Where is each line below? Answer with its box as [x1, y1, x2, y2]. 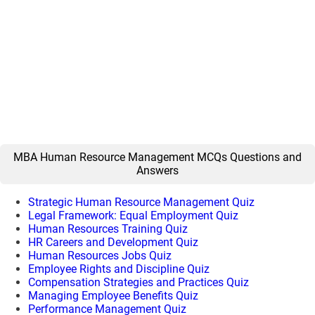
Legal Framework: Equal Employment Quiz [28, 208, 238, 222]
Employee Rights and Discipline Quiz [28, 262, 210, 276]
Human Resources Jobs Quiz [28, 248, 172, 262]
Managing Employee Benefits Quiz [28, 288, 198, 302]
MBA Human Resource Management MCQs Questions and [13, 150, 302, 165]
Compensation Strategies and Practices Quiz [28, 275, 249, 289]
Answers [136, 164, 179, 178]
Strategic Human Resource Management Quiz [28, 195, 255, 209]
